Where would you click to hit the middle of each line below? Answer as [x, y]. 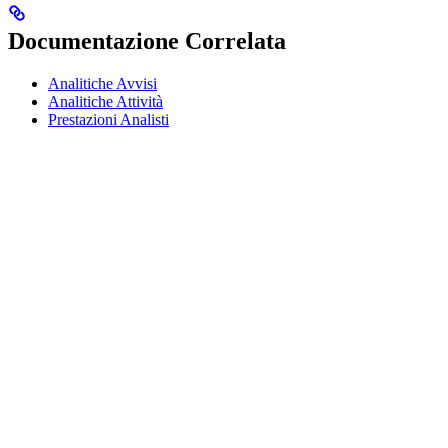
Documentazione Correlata [147, 41]
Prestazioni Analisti [108, 120]
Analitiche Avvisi [102, 84]
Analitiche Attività [105, 102]
